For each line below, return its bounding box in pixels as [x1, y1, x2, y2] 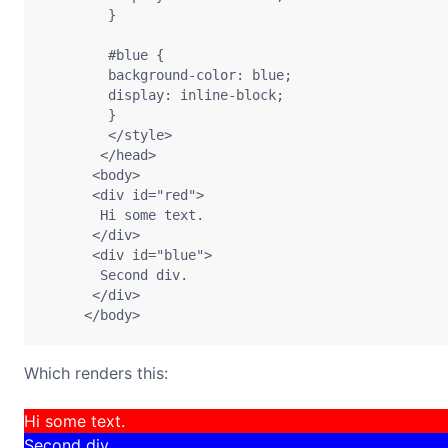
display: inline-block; [44, 87, 284, 104]
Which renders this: [24, 363, 168, 384]
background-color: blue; [44, 67, 292, 84]
